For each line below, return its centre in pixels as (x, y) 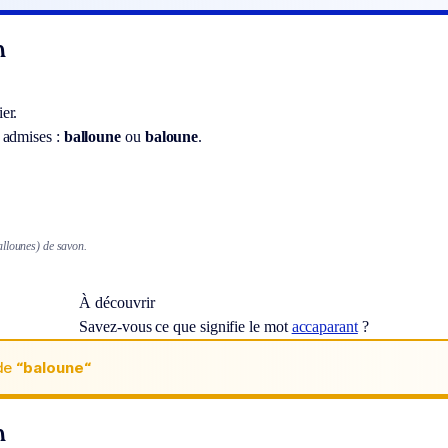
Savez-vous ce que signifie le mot (185, 327)
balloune (92, 136)
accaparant (324, 327)
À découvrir (117, 303)
